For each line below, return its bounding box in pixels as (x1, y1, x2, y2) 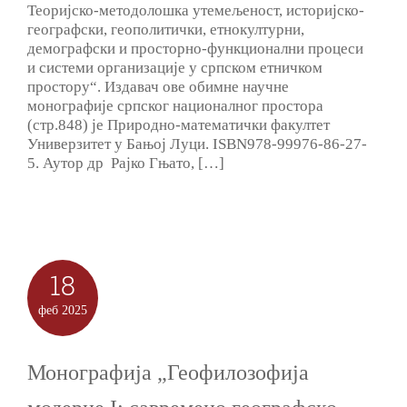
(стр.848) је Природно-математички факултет (27, 116, 330, 134)
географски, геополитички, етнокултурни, (27, 21, 304, 39)
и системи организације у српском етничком (27, 59, 323, 77)
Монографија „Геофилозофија (27, 361, 309, 385)
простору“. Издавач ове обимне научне (27, 78, 289, 96)
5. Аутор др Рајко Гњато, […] (27, 154, 224, 173)
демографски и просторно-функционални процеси (27, 40, 363, 58)
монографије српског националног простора (27, 97, 327, 115)
